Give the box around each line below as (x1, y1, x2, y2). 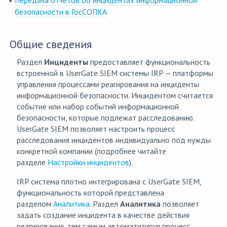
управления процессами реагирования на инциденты (17, 79, 199, 90)
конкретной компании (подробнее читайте (17, 146, 166, 157)
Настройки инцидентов (48, 157, 129, 168)
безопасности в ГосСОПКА (15, 7, 107, 17)
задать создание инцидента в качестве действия (17, 210, 190, 220)
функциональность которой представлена (17, 187, 164, 198)
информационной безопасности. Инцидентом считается (17, 90, 213, 101)
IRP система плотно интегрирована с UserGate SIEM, (17, 176, 201, 187)
